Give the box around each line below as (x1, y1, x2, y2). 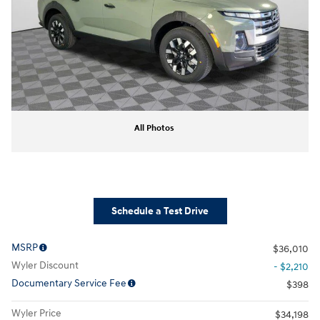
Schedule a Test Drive (111, 204, 209, 217)
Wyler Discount (11, 259, 79, 271)
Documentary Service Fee (11, 276, 126, 289)
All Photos (134, 123, 174, 134)
